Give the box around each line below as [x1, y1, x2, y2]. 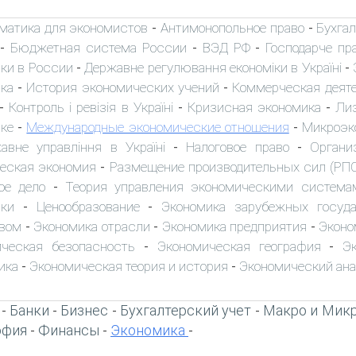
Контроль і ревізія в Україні [9, 99, 173, 115]
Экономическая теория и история [29, 257, 228, 274]
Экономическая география [157, 238, 321, 254]
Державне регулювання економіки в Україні [84, 59, 342, 75]
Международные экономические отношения [26, 118, 289, 135]
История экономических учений [26, 79, 219, 95]
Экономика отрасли [33, 218, 150, 234]
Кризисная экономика [187, 99, 322, 115]
